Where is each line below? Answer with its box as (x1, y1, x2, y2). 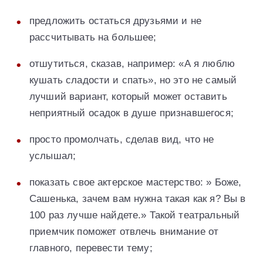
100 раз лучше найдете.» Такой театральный (29, 210, 240, 221)
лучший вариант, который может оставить (29, 91, 227, 103)
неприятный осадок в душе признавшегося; (29, 107, 234, 119)
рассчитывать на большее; (29, 32, 157, 43)
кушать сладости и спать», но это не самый (29, 75, 237, 86)
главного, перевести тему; (29, 242, 153, 254)
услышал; (29, 150, 76, 162)
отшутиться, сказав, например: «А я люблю (29, 58, 235, 70)
